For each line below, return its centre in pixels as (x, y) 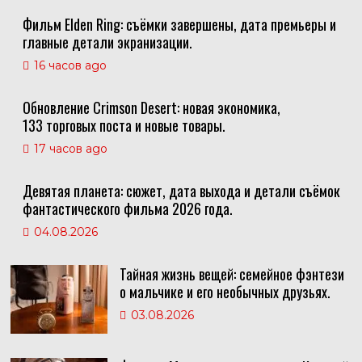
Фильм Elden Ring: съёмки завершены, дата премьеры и (179, 25)
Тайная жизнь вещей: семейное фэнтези (232, 274)
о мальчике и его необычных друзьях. (225, 292)
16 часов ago (70, 66)
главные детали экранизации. (107, 42)
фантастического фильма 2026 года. (127, 209)
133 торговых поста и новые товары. (124, 126)
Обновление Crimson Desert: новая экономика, (151, 108)
